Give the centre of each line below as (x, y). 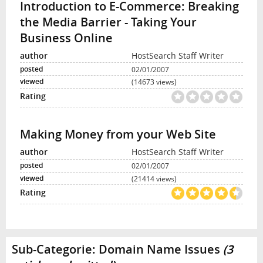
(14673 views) (154, 82)
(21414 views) (154, 178)
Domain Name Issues (159, 249)
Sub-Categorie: (55, 249)
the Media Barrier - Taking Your (108, 22)
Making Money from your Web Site (118, 134)
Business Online (66, 38)
